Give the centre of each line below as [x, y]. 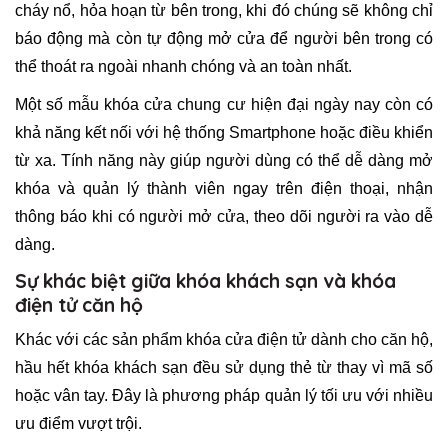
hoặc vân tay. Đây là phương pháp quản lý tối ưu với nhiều [224, 396]
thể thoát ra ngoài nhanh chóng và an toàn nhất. [183, 66]
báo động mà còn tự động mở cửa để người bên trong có [224, 38]
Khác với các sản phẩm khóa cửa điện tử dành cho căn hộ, [224, 340]
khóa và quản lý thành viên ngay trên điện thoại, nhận [224, 188]
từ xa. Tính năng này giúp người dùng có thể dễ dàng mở [224, 160]
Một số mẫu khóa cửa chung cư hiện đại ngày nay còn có [224, 104]
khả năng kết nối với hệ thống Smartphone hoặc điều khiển [224, 132]
